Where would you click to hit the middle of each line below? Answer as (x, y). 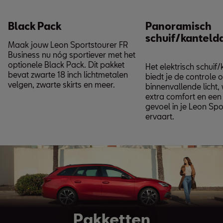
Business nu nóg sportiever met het (72, 54)
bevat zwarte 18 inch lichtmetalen (68, 74)
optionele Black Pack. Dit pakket (66, 64)
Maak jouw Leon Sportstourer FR (68, 44)
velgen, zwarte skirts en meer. (62, 84)
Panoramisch (178, 26)
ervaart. (160, 116)
